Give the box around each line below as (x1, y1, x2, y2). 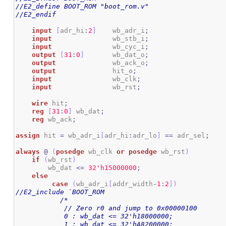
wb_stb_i (112, 35, 145, 43)
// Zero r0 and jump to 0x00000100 (16, 204, 48, 212)
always (16, 148, 40, 156)
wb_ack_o (112, 59, 145, 67)
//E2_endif (16, 11, 56, 19)
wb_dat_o (112, 51, 145, 59)
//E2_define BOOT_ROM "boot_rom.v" (16, 3, 149, 11)
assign (16, 132, 40, 140)
